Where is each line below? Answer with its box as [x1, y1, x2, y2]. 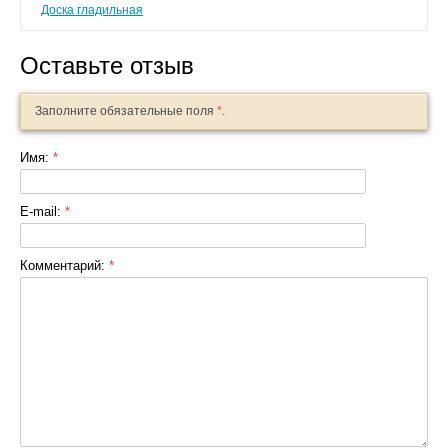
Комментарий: [20, 257, 109, 273]
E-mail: [20, 203, 65, 219]
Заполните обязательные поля [35, 103, 217, 118]
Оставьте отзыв [20, 51, 194, 79]
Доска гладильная [41, 2, 143, 17]
